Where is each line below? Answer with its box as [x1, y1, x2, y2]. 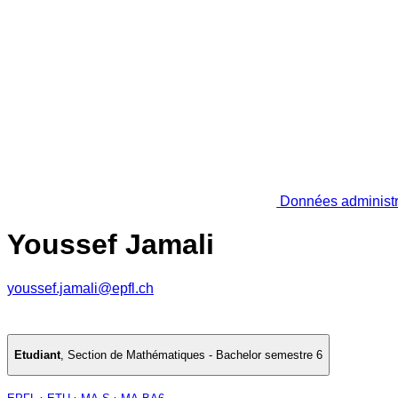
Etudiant [14, 348, 60, 362]
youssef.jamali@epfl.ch [7, 280, 154, 296]
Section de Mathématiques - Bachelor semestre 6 [68, 348, 322, 362]
